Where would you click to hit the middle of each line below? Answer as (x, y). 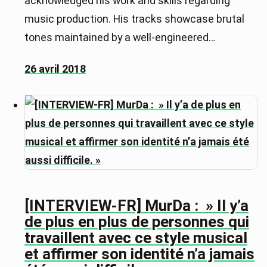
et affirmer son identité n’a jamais (140, 254)
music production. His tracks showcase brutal (135, 19)
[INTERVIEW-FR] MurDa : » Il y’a (137, 206)
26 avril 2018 (55, 69)
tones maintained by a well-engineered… (120, 38)
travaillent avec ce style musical (136, 238)
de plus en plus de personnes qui (137, 222)
